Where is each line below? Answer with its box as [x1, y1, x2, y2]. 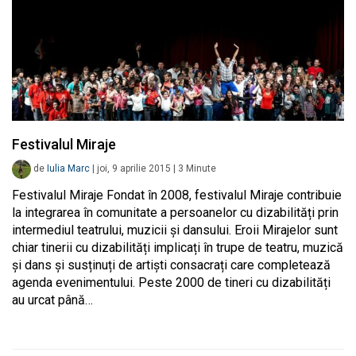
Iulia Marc [47, 163, 90, 175]
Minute [186, 163, 216, 175]
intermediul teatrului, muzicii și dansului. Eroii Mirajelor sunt [12, 222, 338, 238]
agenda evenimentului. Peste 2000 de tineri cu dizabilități [12, 275, 331, 291]
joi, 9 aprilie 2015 [97, 163, 171, 175]
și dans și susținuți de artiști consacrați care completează [12, 257, 331, 273]
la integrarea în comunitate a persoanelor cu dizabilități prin [12, 205, 339, 221]
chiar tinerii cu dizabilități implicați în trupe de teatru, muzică [12, 240, 343, 256]
